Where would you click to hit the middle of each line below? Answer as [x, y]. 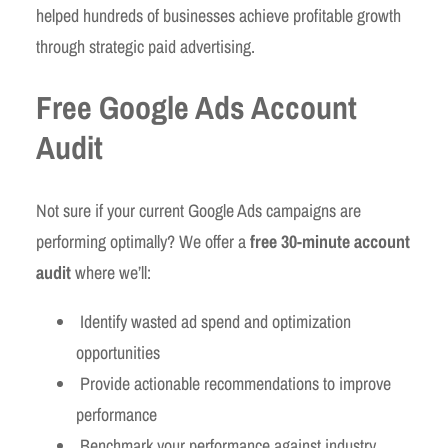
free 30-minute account [330, 242]
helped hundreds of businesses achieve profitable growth [218, 15]
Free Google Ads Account [196, 108]
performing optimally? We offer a [143, 242]
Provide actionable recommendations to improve [233, 384]
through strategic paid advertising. [145, 46]
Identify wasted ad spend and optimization [213, 322]
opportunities [120, 353]
